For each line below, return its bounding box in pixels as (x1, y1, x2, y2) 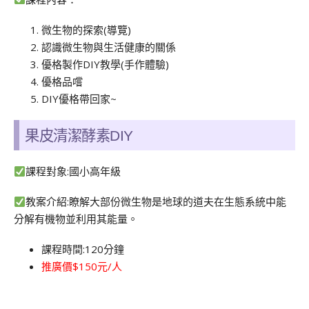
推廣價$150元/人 (41, 259, 122, 273)
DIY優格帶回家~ (41, 91, 117, 106)
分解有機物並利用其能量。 (14, 212, 138, 226)
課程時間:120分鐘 (41, 241, 124, 256)
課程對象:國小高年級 (26, 164, 121, 179)
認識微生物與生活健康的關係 (41, 39, 176, 54)
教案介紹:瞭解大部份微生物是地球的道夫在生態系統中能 (26, 195, 287, 209)
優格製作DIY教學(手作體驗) (41, 57, 169, 71)
